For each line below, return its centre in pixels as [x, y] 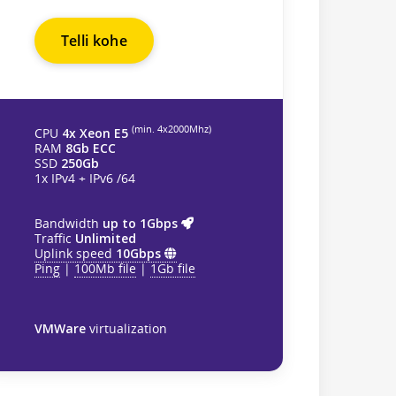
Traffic [54, 238]
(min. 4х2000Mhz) [171, 129]
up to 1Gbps [141, 223]
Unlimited [105, 238]
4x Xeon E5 [95, 133]
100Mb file [105, 268]
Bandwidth [68, 223]
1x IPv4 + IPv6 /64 [84, 178]
